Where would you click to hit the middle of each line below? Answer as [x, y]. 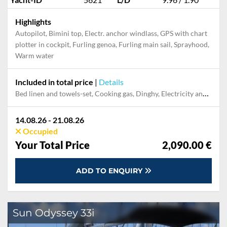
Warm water [35, 55]
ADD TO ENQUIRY [110, 171]
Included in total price [54, 82]
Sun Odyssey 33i [53, 213]
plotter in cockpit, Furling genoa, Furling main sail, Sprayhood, [112, 44]
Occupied [40, 131]
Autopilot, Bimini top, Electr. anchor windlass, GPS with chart [111, 33]
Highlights [33, 22]
